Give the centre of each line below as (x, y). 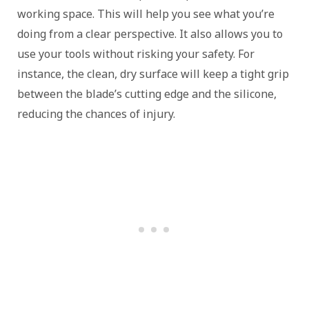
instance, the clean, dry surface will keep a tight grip (153, 74)
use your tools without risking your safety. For (136, 54)
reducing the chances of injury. (96, 114)
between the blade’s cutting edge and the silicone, (147, 94)
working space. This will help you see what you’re (146, 14)
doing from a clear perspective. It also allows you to (150, 34)
